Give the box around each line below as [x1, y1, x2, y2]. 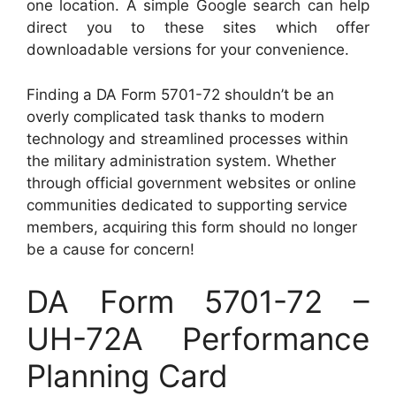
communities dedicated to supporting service [27, 195, 347, 214]
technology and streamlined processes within [27, 129, 348, 148]
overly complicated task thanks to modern [27, 107, 324, 126]
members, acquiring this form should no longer [27, 217, 357, 236]
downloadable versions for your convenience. [27, 41, 349, 59]
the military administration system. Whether [27, 151, 336, 170]
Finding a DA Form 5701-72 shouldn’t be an [27, 85, 334, 103]
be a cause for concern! [27, 240, 194, 258]
